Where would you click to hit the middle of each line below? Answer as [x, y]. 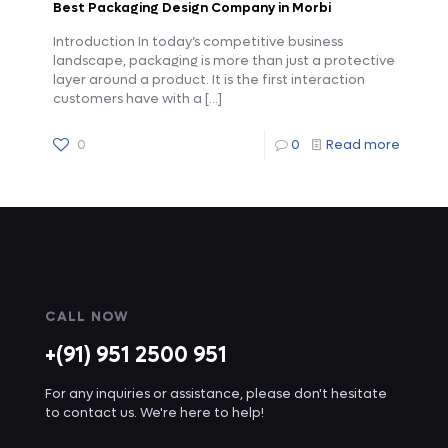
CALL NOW [87, 316]
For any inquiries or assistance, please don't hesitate [216, 393]
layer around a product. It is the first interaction [209, 79]
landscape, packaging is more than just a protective [224, 60]
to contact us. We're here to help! [154, 412]
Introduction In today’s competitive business [198, 41]
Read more [363, 144]
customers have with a [127, 98]
